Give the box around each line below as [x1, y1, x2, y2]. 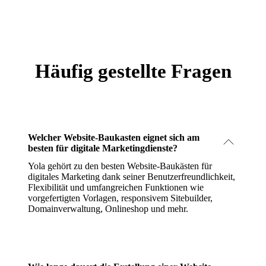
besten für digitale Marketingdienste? [28, 142, 178, 153]
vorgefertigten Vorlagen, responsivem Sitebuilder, [28, 192, 213, 203]
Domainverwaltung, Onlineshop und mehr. [28, 203, 188, 214]
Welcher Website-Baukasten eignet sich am [28, 132, 199, 142]
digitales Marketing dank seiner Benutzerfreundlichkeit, [28, 171, 235, 182]
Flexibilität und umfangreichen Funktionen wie [28, 182, 204, 192]
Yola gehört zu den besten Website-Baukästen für [28, 160, 212, 171]
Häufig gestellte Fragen [34, 60, 232, 82]
